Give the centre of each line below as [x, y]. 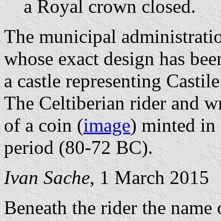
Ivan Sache [47, 178]
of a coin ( [44, 125]
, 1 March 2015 [149, 178]
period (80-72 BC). [78, 147]
